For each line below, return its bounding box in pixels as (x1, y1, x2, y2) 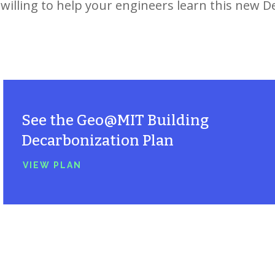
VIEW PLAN (23, 160, 82, 171)
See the (21, 112, 77, 130)
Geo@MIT (77, 112, 145, 130)
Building (144, 112, 209, 130)
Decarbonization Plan (21, 132, 174, 150)
